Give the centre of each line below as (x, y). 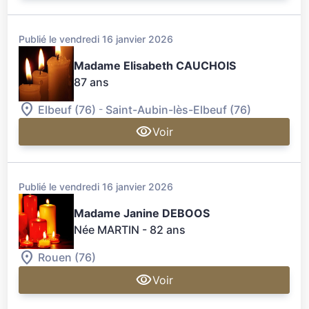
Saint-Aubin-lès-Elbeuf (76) (179, 110)
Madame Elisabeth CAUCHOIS (155, 66)
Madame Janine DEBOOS (142, 213)
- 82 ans (164, 230)
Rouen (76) (67, 258)
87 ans (92, 82)
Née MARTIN (107, 230)
